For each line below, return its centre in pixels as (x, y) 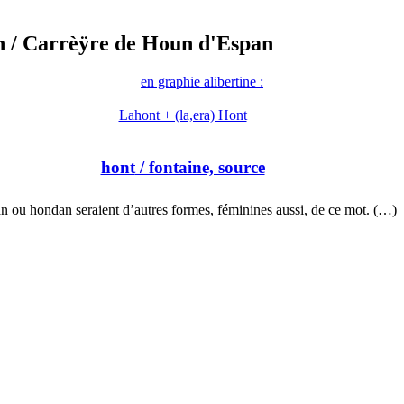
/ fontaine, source (200, 167)
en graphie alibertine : (202, 82)
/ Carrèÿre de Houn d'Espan (139, 44)
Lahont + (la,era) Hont (183, 115)
